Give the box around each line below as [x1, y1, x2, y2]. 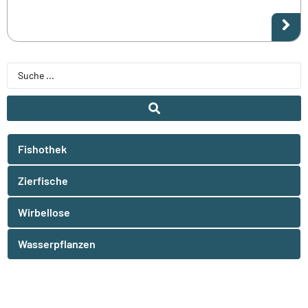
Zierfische [18, 173, 68, 187]
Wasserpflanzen [18, 236, 96, 250]
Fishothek [18, 142, 67, 155]
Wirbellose [18, 205, 70, 219]
